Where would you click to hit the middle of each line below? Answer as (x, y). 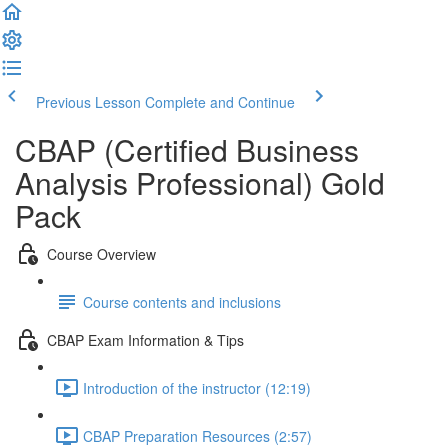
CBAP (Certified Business (187, 149)
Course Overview (101, 253)
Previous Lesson (88, 102)
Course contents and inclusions (182, 301)
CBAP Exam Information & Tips (145, 339)
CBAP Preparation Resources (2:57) (197, 435)
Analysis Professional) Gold (200, 182)
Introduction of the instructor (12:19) (197, 387)
